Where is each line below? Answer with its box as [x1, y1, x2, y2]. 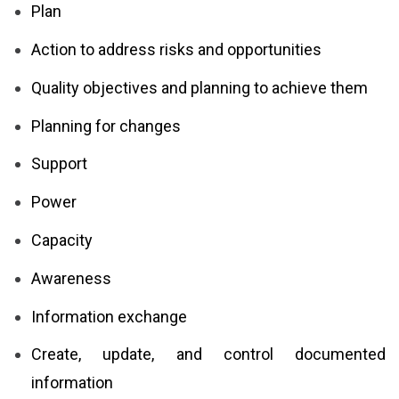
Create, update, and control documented [31, 345, 386, 364]
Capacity [31, 230, 93, 249]
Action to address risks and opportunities [31, 39, 322, 59]
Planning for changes [31, 116, 181, 135]
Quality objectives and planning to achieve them [31, 77, 368, 97]
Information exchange [31, 306, 187, 326]
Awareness [31, 268, 111, 288]
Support [31, 154, 87, 174]
